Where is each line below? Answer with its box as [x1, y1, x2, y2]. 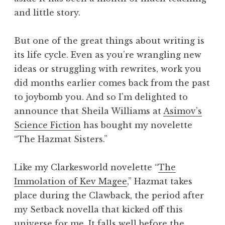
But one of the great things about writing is [14, 36, 204, 46]
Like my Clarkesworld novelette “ [14, 162, 158, 173]
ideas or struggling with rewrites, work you [14, 64, 201, 74]
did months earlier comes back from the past [14, 78, 210, 88]
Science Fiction [14, 120, 81, 131]
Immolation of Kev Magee [14, 176, 127, 187]
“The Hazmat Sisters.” [14, 134, 107, 145]
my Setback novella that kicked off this [14, 204, 183, 215]
